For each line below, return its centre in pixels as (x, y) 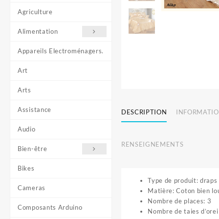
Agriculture (35, 12)
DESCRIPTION (144, 112)
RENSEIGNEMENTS (153, 144)
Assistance (34, 109)
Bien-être (33, 149)
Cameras (32, 188)
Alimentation (38, 31)
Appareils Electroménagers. (61, 51)
